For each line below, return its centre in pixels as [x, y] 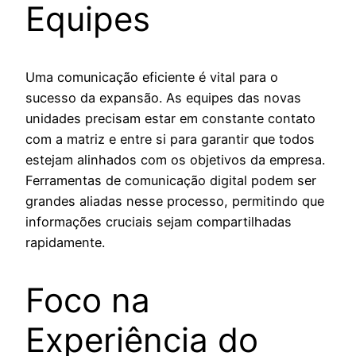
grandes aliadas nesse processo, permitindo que [175, 201]
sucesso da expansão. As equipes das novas [163, 97]
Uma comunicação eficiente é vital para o [152, 77]
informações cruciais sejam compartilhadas [159, 221]
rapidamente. [65, 242]
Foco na [88, 300]
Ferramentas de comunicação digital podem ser [171, 180]
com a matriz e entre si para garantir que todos [170, 139]
